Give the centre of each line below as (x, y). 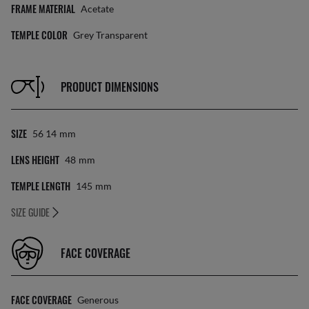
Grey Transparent (110, 35)
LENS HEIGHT (35, 160)
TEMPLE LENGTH (41, 186)
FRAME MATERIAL (43, 9)
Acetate (97, 9)
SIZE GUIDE (30, 212)
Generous (98, 300)
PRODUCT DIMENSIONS (110, 87)
